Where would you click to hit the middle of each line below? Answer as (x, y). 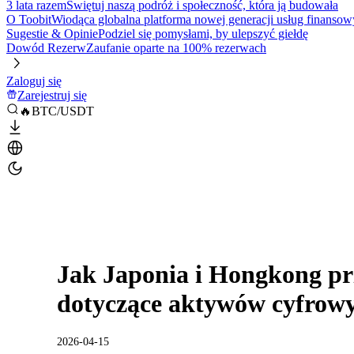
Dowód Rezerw (46, 48)
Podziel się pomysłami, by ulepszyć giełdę (203, 34)
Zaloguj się (34, 81)
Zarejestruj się (52, 95)
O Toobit (29, 19)
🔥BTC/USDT (56, 111)
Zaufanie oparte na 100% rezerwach (176, 48)
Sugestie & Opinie (52, 34)
